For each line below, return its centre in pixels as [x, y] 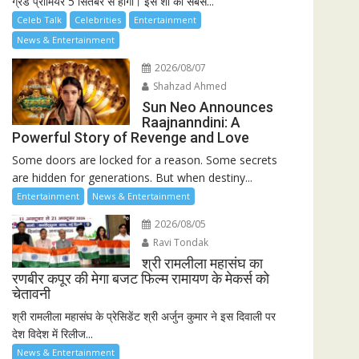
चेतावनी [31, 294]
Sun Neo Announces [207, 107]
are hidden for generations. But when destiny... [132, 178]
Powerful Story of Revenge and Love [131, 138]
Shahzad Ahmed [188, 87]
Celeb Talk [39, 20]
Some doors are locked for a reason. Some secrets [145, 160]
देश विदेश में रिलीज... [52, 334]
